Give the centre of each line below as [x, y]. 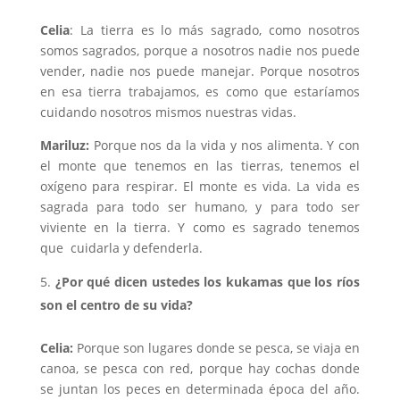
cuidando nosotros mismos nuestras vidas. [168, 112]
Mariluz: [64, 145]
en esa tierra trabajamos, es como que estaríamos [200, 91]
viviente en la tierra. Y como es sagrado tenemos [200, 227]
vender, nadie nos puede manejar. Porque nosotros [200, 71]
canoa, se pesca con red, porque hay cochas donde [200, 368]
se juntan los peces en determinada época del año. [200, 388]
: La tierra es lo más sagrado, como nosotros [215, 29]
